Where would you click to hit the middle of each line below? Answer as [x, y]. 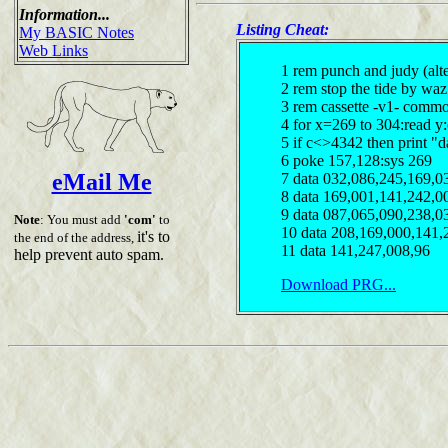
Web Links [53, 50]
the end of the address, [75, 237]
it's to [153, 236]
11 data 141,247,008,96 [355, 250]
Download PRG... [338, 284]
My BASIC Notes [76, 32]
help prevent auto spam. [89, 254]
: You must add [82, 219]
